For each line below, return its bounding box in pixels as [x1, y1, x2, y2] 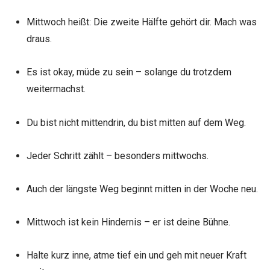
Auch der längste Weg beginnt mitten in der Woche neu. [26, 183, 258, 195]
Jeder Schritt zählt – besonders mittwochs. [26, 149, 209, 162]
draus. [26, 33, 52, 45]
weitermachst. [26, 83, 86, 95]
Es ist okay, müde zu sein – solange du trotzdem [26, 66, 231, 78]
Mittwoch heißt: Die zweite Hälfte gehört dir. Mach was [26, 16, 257, 28]
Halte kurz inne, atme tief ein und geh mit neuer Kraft [26, 250, 246, 262]
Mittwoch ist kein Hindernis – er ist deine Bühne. [26, 216, 230, 228]
